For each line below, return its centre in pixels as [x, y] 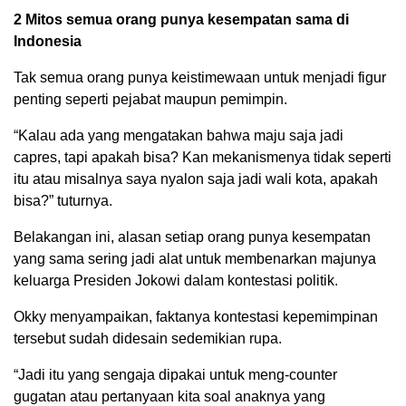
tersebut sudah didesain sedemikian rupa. [148, 339]
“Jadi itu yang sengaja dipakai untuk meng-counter [175, 375]
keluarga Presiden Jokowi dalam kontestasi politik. [176, 281]
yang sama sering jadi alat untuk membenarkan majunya [195, 259]
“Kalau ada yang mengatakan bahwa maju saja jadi [179, 136]
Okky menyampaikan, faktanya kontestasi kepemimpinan [196, 317]
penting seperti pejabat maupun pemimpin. [150, 100]
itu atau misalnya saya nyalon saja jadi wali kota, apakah [196, 179]
